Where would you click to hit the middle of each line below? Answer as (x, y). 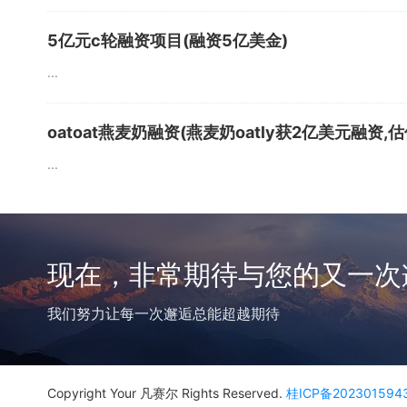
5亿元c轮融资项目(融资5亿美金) (168, 40)
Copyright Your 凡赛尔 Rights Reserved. (167, 393)
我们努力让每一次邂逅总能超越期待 (164, 313)
